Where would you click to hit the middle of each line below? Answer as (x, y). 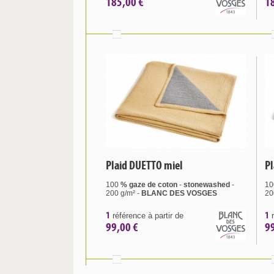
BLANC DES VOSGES (179, 193)
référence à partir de (147, 216)
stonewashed (207, 185)
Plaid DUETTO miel (144, 165)
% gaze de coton (148, 185)
